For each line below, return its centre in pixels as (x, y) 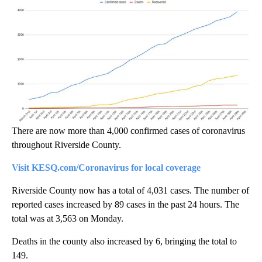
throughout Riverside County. (66, 144)
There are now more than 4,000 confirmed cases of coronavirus (128, 130)
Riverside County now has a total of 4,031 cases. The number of (130, 190)
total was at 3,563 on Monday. (68, 218)
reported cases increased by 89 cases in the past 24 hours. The (125, 204)
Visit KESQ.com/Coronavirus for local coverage (106, 167)
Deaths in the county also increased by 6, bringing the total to (124, 241)
